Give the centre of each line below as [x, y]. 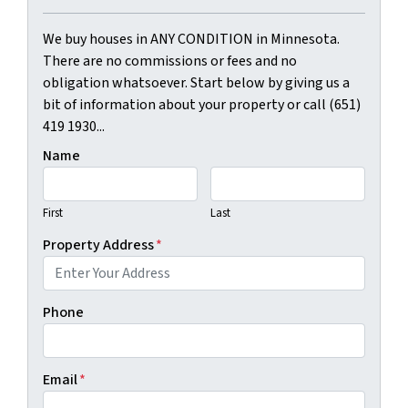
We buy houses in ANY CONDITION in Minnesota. [191, 40]
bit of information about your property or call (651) [202, 105]
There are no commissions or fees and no [170, 61]
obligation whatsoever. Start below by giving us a [196, 83]
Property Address [98, 245]
